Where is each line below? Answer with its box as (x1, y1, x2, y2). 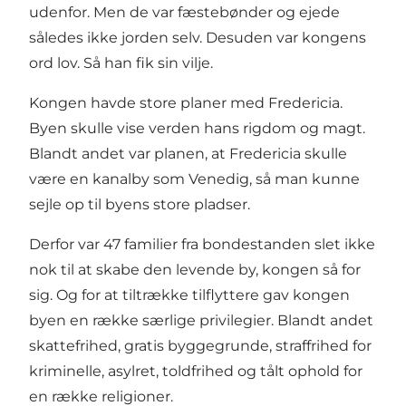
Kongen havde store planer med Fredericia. (29, 94, 343, 112)
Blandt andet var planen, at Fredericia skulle (29, 145, 347, 163)
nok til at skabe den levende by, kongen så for (29, 261, 361, 279)
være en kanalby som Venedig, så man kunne (29, 170, 360, 188)
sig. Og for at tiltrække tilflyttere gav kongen (29, 286, 350, 304)
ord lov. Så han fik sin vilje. (29, 54, 213, 72)
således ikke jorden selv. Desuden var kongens (29, 29, 366, 47)
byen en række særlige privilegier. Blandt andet (29, 312, 373, 330)
